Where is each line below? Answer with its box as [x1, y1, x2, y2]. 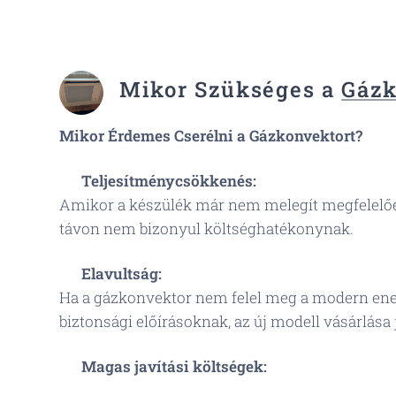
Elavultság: [81, 263, 162, 284]
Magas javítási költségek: [81, 356, 267, 377]
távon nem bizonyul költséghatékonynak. [59, 218, 354, 239]
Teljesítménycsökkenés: [81, 171, 256, 191]
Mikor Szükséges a [119, 75, 342, 103]
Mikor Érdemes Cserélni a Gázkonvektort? [59, 126, 362, 146]
